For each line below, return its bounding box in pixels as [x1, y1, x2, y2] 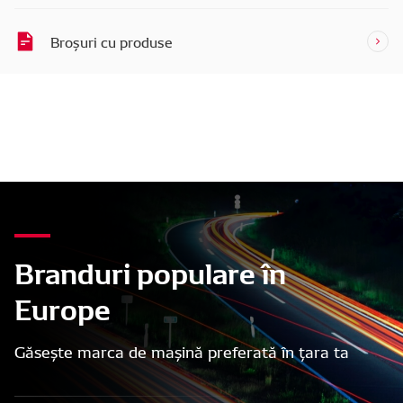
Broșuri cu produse [50, 31, 173, 51]
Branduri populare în [14, 249, 286, 292]
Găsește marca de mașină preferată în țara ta [14, 338, 349, 363]
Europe [14, 285, 111, 328]
